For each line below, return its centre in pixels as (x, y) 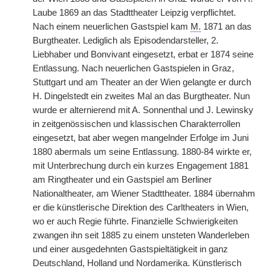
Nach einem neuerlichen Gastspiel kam (112, 27)
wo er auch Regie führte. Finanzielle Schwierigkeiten (135, 221)
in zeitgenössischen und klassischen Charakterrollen (136, 124)
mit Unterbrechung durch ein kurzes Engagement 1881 (141, 166)
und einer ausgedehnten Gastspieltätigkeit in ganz (130, 249)
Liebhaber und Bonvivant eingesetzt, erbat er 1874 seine (143, 54)
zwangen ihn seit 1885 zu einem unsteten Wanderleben (141, 235)
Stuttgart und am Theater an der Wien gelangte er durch (142, 82)
